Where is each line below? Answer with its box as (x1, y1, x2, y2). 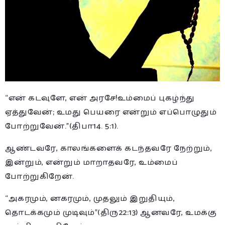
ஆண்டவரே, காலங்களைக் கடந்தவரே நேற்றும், (5, 141, 212, 155)
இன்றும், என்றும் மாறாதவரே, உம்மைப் (5, 155, 178, 169)
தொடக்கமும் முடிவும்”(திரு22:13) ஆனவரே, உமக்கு (5, 205, 216, 219)
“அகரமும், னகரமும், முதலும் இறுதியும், (5, 191, 175, 205)
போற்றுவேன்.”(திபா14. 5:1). (5, 119, 119, 133)
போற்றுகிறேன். (5, 169, 74, 183)
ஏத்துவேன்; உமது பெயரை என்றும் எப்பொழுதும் (5, 105, 216, 119)
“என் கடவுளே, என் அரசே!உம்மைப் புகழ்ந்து (5, 91, 195, 105)
